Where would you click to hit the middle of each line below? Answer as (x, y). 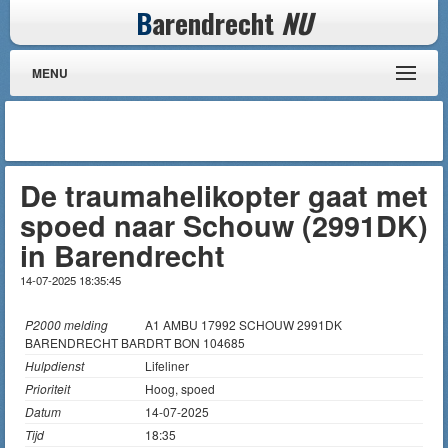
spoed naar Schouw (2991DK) (224, 225)
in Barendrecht (122, 255)
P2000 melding (66, 324)
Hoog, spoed (180, 388)
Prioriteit (47, 388)
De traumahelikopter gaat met (224, 195)
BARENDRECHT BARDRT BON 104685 (135, 342)
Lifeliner (167, 365)
